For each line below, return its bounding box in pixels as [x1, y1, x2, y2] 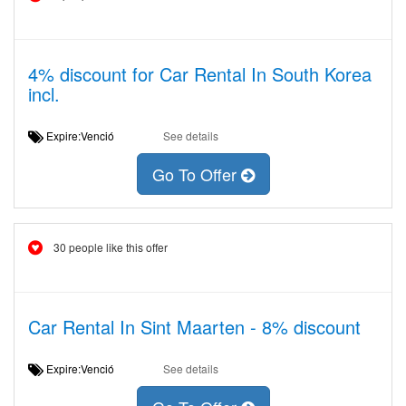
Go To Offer [151, 162, 241, 187]
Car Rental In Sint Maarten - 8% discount [28, 314, 361, 340]
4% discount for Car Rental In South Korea [28, 61, 372, 87]
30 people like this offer [53, 239, 168, 255]
